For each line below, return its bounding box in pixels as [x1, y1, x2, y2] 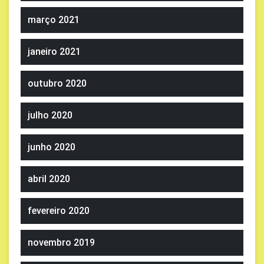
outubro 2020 [28, 78, 87, 89]
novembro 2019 [28, 237, 95, 248]
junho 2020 [28, 141, 75, 153]
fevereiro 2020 [28, 205, 90, 216]
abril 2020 [28, 173, 70, 184]
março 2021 [28, 14, 80, 25]
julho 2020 [28, 110, 72, 121]
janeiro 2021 [28, 46, 81, 57]
